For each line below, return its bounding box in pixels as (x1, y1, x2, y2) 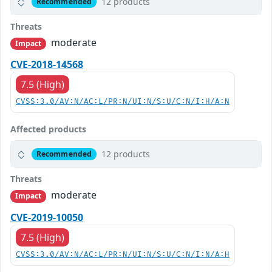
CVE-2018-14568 (10, 58, 83, 72)
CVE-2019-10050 (10, 210, 83, 224)
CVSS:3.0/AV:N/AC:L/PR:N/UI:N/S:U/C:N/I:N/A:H (16, 250, 229, 259)
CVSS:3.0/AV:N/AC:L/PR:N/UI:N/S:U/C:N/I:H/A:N (16, 97, 229, 107)
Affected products (10, 123, 86, 135)
